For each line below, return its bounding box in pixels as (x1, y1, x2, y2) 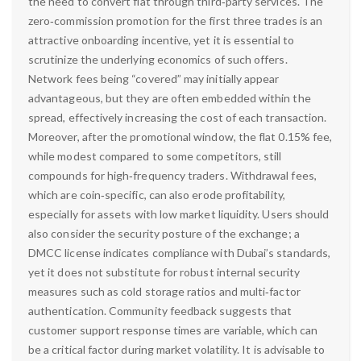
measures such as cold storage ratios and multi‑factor (28, 284, 301, 299)
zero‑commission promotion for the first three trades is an (28, 14, 323, 28)
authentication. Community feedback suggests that (28, 304, 293, 318)
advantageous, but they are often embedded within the (28, 91, 311, 106)
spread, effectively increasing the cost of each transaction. (28, 110, 327, 125)
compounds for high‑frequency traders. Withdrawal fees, (28, 168, 317, 183)
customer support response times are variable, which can (28, 323, 317, 338)
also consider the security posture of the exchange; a (28, 226, 300, 241)
